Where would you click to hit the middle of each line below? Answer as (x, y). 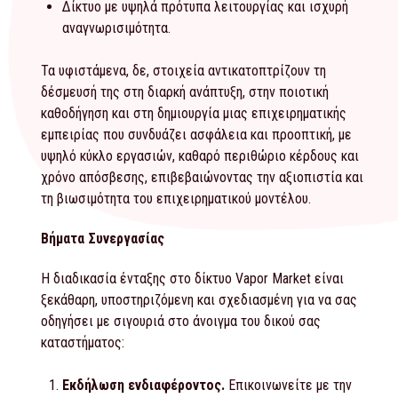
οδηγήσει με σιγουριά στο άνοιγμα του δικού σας (181, 321)
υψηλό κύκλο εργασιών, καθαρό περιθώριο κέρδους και (200, 156)
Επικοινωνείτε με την (288, 385)
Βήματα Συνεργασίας (103, 239)
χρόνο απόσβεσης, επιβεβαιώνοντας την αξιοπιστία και (202, 178)
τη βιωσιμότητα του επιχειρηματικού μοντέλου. (176, 199)
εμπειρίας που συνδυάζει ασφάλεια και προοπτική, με (196, 135)
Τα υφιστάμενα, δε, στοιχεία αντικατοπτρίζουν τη (183, 71)
